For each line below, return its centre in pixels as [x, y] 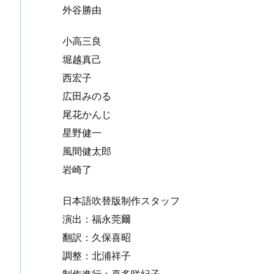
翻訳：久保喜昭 [97, 237]
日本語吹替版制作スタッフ [121, 200]
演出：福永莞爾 [97, 219]
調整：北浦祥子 [97, 255]
